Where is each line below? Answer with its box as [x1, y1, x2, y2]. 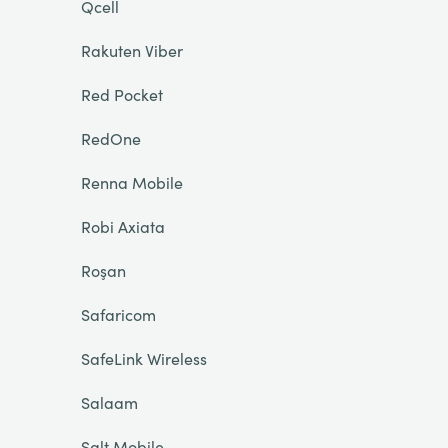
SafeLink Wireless [80, 347, 207, 369]
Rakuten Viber [80, 39, 183, 61]
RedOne [80, 127, 141, 149]
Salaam [80, 391, 138, 413]
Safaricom [80, 303, 156, 325]
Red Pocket [80, 83, 163, 105]
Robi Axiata [80, 215, 165, 237]
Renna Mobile [80, 171, 183, 193]
